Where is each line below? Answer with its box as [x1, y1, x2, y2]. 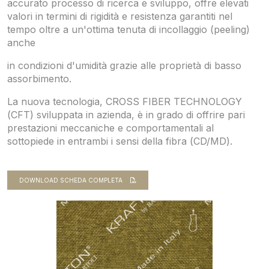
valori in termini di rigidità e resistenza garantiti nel [7, 10, 232, 22]
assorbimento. [7, 73, 71, 85]
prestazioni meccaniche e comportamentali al [7, 122, 214, 134]
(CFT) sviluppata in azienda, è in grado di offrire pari [7, 109, 245, 121]
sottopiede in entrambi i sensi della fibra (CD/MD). [7, 135, 232, 147]
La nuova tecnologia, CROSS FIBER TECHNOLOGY [7, 95, 242, 107]
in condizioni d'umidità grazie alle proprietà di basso [7, 59, 241, 71]
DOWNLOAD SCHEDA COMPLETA [19, 177, 124, 184]
